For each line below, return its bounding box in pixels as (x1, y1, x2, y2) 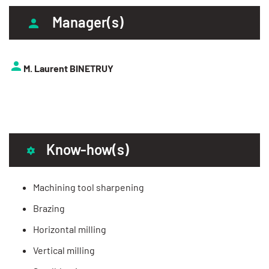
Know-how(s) (46, 140, 129, 158)
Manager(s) (52, 13, 124, 31)
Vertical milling (33, 244, 95, 256)
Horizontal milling (33, 223, 106, 235)
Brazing (33, 202, 65, 214)
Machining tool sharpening (33, 181, 144, 193)
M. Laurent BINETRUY (23, 62, 113, 74)
